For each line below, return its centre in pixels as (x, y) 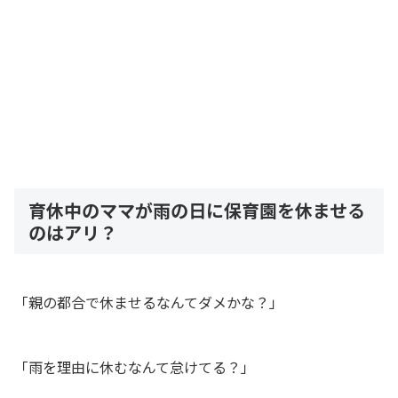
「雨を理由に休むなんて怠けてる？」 (135, 367)
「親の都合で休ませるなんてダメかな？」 (149, 302)
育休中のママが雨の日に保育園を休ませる (197, 211)
